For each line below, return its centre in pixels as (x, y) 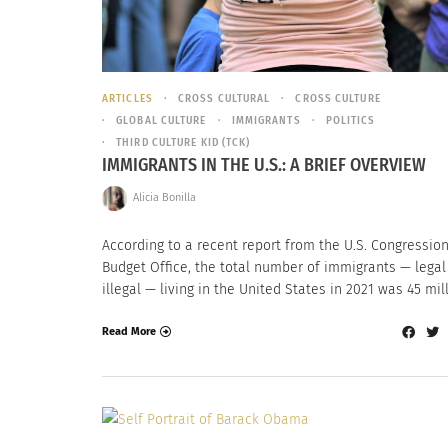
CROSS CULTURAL (224, 99)
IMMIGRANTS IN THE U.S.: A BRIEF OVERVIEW (264, 165)
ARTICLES (127, 99)
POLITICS (350, 121)
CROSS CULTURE (338, 99)
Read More (129, 332)
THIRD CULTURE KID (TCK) (183, 143)
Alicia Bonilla (164, 198)
